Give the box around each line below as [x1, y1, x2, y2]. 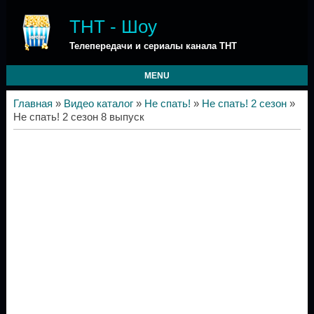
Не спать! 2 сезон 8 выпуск [13, 111, 144, 123]
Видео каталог [63, 98, 133, 109]
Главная [13, 98, 53, 109]
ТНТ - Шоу [69, 16, 157, 37]
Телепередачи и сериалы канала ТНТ [69, 41, 237, 51]
